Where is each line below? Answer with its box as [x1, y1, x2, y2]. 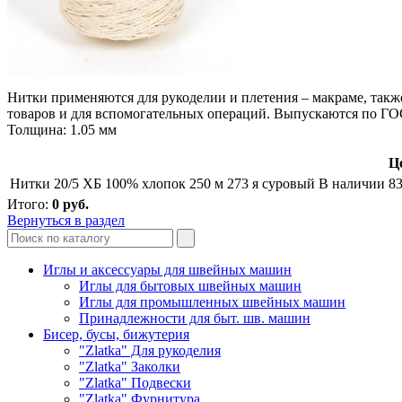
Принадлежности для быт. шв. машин [79, 310, 310, 326]
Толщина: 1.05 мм [7, 121, 117, 137]
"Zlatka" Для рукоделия [79, 342, 221, 358]
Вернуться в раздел [7, 212, 125, 228]
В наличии [319, 175, 385, 191]
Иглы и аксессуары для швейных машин [43, 261, 292, 277]
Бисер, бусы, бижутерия [43, 326, 189, 342]
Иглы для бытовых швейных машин [79, 277, 301, 293]
